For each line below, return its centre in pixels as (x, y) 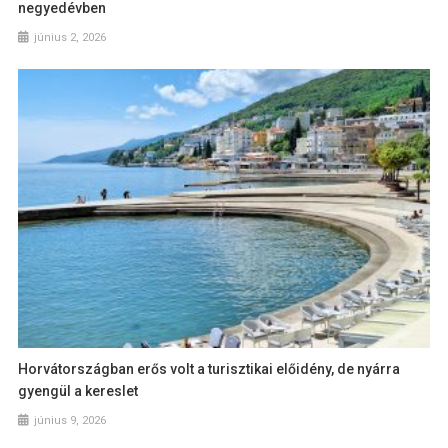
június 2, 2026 (70, 37)
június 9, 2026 (70, 421)
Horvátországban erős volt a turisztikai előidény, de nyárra (209, 369)
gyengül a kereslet (78, 391)
